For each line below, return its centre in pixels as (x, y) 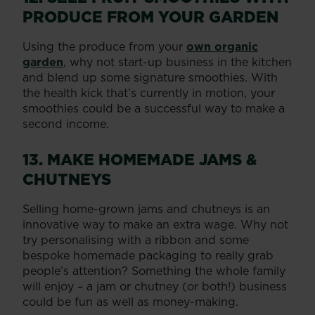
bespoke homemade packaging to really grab (148, 255)
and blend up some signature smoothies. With (150, 77)
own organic (222, 46)
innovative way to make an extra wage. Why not (155, 224)
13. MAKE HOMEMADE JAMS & (140, 159)
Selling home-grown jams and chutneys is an (146, 208)
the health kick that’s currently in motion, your (149, 92)
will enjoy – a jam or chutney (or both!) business (155, 286)
